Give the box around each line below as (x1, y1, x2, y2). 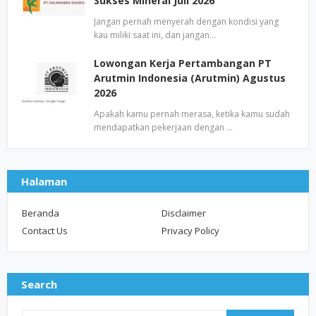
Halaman (21, 174, 67, 188)
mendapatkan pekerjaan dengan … (94, 121, 233, 133)
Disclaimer (162, 207, 206, 219)
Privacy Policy (162, 224, 219, 237)
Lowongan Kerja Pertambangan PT (94, 56, 272, 70)
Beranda (22, 207, 59, 219)
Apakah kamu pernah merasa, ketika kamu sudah (94, 108, 290, 120)
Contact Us (22, 224, 68, 237)
